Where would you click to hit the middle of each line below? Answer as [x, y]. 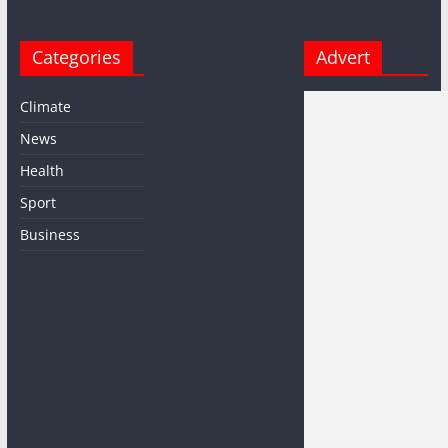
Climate [45, 106]
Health [41, 170]
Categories [76, 56]
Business [49, 234]
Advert [343, 56]
